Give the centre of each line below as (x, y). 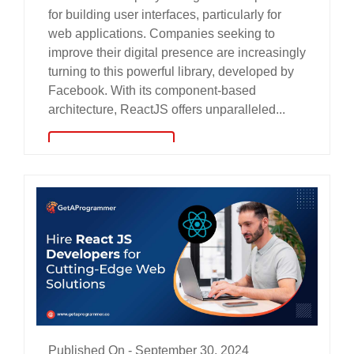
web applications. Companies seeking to (162, 34)
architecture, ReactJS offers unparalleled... (167, 110)
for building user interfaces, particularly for (165, 15)
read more (111, 150)
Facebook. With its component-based (152, 91)
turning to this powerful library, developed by (171, 72)
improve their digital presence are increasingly (177, 53)
